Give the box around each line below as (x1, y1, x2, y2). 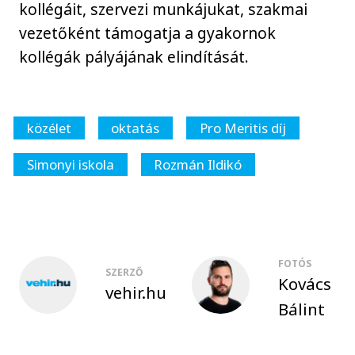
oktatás (111, 119, 160, 138)
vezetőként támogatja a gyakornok (19, 21, 277, 44)
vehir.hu (105, 281, 166, 304)
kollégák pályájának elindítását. (19, 45, 254, 67)
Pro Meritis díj (200, 119, 286, 138)
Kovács (277, 273, 331, 296)
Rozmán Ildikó (154, 155, 242, 174)
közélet (26, 119, 71, 138)
